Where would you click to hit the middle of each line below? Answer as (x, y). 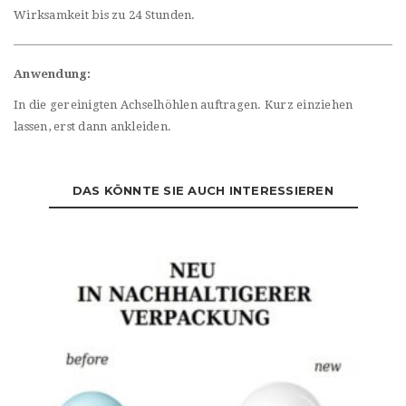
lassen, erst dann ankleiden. (92, 127)
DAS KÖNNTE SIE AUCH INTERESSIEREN (203, 191)
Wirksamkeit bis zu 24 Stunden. (105, 15)
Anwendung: (53, 74)
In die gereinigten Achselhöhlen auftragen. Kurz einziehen (184, 105)
